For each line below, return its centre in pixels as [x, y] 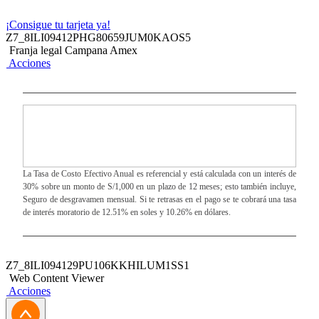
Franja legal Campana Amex [73, 50]
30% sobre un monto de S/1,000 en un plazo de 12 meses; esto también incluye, [159, 187]
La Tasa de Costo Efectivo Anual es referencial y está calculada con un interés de [159, 174]
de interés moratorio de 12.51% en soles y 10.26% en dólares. [127, 212]
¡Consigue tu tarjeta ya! [58, 25]
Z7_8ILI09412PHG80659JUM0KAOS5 [98, 37]
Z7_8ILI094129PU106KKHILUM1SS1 [98, 265]
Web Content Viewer [57, 278]
